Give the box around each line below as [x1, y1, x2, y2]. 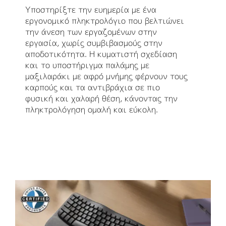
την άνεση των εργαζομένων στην [25, 26, 157, 38]
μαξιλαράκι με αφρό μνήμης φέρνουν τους [25, 71, 188, 82]
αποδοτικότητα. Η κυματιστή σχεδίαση [25, 48, 177, 60]
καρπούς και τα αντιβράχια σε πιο [25, 82, 160, 93]
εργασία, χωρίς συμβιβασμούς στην [25, 37, 162, 49]
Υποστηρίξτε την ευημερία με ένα [25, 4, 156, 16]
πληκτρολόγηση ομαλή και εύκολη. [25, 104, 158, 116]
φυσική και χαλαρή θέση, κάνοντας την [25, 93, 178, 104]
